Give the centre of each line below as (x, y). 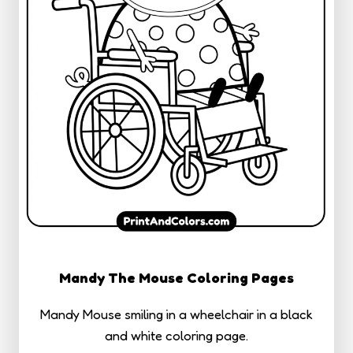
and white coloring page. (176, 336)
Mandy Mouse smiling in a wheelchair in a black (176, 314)
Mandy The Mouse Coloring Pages (176, 278)
